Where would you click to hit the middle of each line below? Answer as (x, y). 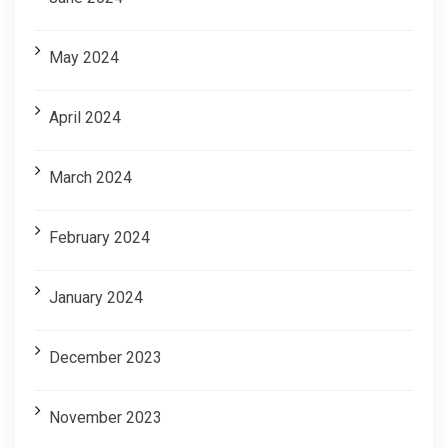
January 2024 (96, 297)
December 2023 (105, 357)
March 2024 (90, 177)
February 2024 (99, 237)
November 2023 (105, 417)
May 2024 (84, 57)
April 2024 (85, 117)
